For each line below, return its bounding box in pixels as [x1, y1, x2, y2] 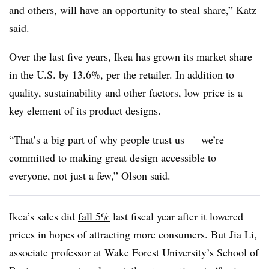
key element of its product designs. [9, 103, 165, 118]
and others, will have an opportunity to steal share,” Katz [9, 2, 256, 17]
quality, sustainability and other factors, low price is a [9, 85, 243, 100]
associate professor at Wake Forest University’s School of [9, 245, 259, 259]
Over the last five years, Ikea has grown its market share [9, 49, 252, 64]
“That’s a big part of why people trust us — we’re [9, 132, 224, 147]
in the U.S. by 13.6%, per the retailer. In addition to [9, 67, 234, 82]
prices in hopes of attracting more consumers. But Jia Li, [9, 227, 257, 241]
